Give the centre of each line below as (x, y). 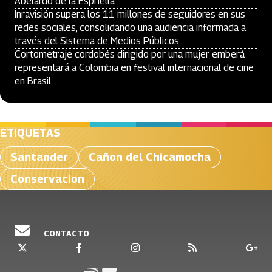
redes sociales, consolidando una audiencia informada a (130, 28)
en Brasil (33, 81)
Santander (39, 157)
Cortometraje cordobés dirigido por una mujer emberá (130, 54)
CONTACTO (66, 233)
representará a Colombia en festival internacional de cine (134, 68)
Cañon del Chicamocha (150, 157)
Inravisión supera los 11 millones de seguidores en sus (130, 14)
